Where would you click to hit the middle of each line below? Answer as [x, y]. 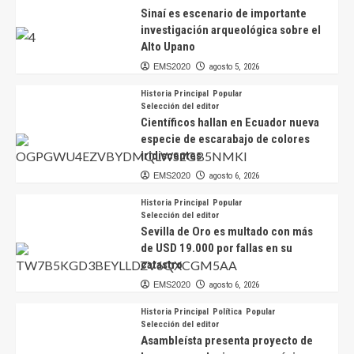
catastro [161, 264]
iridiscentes [171, 155]
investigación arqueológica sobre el [230, 30]
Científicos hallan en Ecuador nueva [230, 122]
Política [227, 311]
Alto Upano [168, 46]
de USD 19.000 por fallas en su [216, 248]
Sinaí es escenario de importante [223, 13]
